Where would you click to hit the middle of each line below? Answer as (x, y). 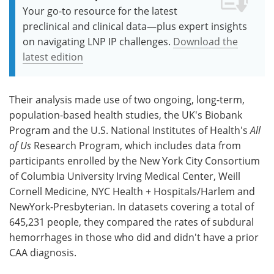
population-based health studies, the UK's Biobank (126, 114)
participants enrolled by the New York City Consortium (135, 160)
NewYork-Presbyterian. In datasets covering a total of (131, 206)
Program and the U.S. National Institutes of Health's (130, 130)
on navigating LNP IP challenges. (97, 41)
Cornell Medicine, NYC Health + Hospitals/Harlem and (132, 191)
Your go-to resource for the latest (100, 10)
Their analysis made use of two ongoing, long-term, (127, 99)
